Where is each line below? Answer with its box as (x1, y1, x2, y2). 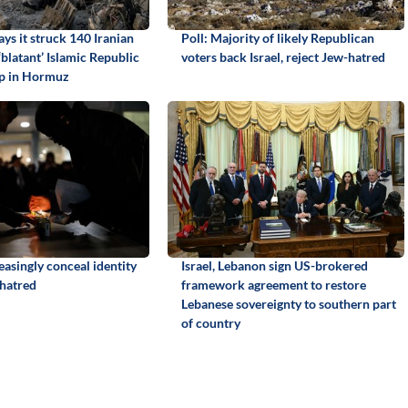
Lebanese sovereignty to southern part (180, 295, 396, 311)
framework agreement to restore (180, 276, 366, 292)
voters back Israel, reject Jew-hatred (180, 48, 385, 65)
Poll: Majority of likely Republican (180, 29, 374, 46)
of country (180, 314, 240, 331)
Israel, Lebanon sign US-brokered (180, 257, 368, 273)
